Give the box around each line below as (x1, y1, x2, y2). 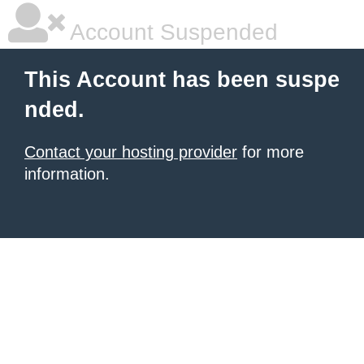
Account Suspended (65, 19, 278, 45)
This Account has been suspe (24, 67, 340, 92)
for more (237, 143, 304, 161)
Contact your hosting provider (24, 143, 237, 161)
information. (24, 165, 110, 183)
